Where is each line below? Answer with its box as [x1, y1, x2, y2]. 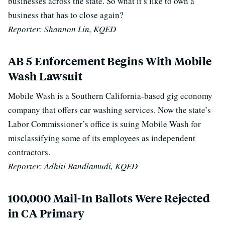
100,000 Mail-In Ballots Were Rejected [8, 191, 210, 205]
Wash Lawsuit [8, 69, 83, 83]
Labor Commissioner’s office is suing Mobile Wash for [8, 118, 201, 130]
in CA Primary [8, 206, 85, 220]
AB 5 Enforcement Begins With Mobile [8, 54, 212, 68]
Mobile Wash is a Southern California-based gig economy [8, 90, 212, 101]
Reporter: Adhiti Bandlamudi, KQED [8, 160, 138, 172]
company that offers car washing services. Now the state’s [8, 104, 211, 116]
